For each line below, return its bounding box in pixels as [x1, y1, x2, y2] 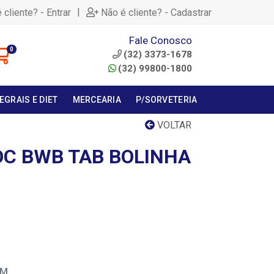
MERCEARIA [72, 95, 122, 105]
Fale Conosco [129, 34, 192, 46]
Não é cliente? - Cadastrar [101, 6, 212, 18]
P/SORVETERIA [136, 95, 198, 105]
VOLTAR [155, 119, 191, 131]
